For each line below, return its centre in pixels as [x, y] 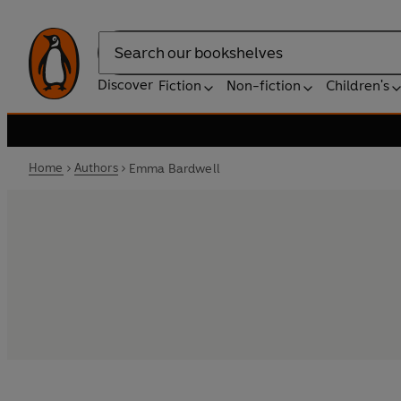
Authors [96, 168]
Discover [125, 85]
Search [120, 62]
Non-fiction [264, 85]
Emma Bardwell [174, 168]
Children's [358, 85]
